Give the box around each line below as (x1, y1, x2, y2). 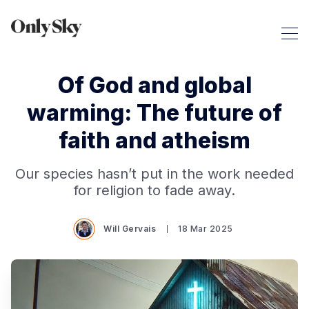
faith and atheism (59, 127, 250, 154)
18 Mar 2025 (178, 223, 233, 234)
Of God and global (57, 72, 252, 99)
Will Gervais (103, 223, 157, 234)
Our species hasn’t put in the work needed (15, 166, 294, 182)
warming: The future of (27, 99, 282, 126)
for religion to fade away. (74, 182, 235, 199)
